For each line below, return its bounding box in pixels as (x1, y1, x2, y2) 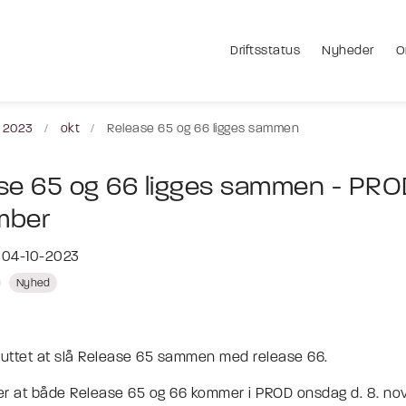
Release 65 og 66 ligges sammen (107, 122, 299, 136)
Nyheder (322, 43, 374, 58)
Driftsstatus (230, 43, 300, 58)
